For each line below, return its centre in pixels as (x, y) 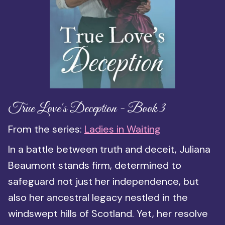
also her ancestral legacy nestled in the (98, 198)
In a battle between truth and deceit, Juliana (109, 149)
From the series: (46, 129)
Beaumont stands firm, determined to (95, 165)
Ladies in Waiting (123, 129)
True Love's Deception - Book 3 (87, 109)
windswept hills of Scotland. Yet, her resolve (108, 214)
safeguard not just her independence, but (103, 182)
